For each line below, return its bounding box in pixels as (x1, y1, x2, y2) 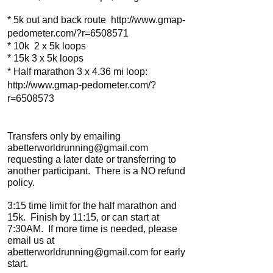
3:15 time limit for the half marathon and (7, 200, 177, 211)
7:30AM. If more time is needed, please (7, 224, 177, 234)
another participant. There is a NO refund (7, 166, 185, 176)
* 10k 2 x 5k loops (7, 41, 86, 51)
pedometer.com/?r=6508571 (7, 28, 129, 38)
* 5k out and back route (7, 15, 111, 25)
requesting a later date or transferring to (7, 154, 176, 165)
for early (148, 247, 185, 257)
